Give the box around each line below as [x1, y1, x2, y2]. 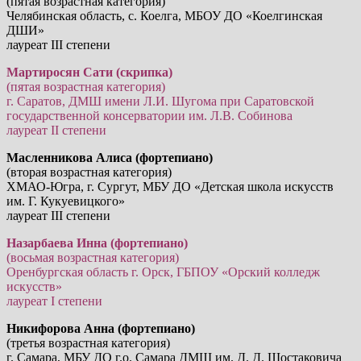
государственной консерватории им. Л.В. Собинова [6, 108, 293, 122]
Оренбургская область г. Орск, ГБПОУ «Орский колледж [6, 264, 320, 279]
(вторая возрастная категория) [6, 164, 172, 179]
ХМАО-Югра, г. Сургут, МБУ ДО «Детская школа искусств [6, 179, 334, 193]
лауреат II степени [6, 122, 106, 137]
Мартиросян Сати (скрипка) [6, 64, 172, 79]
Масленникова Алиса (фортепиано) [6, 150, 213, 164]
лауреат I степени [6, 293, 102, 308]
